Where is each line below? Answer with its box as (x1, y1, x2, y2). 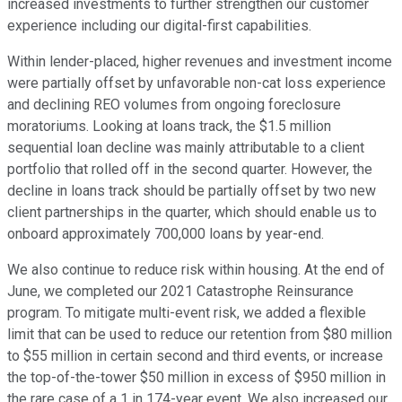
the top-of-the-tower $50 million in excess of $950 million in (7, 369, 386, 387)
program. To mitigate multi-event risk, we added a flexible (7, 304, 366, 322)
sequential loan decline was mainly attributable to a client (7, 139, 364, 157)
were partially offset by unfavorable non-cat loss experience (7, 74, 386, 92)
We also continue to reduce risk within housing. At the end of (7, 261, 385, 279)
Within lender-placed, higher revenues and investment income (7, 53, 392, 71)
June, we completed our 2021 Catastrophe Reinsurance (7, 283, 354, 301)
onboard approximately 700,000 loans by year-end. (7, 225, 324, 243)
